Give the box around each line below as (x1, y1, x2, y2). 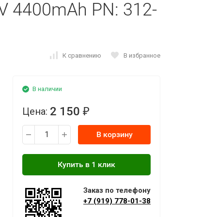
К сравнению (62, 51, 101, 59)
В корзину (96, 130, 133, 139)
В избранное (124, 51, 160, 59)
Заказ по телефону (83, 186, 151, 195)
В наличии (32, 85, 62, 93)
